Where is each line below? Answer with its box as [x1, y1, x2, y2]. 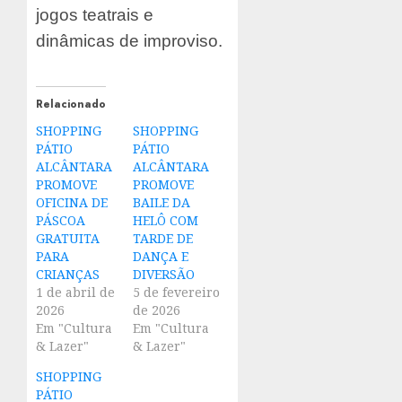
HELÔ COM [132, 212, 198, 230]
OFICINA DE [36, 194, 108, 212]
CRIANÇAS [36, 266, 100, 284]
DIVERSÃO [132, 266, 195, 284]
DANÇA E [132, 248, 188, 266]
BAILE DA [132, 194, 190, 212]
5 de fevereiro [132, 284, 220, 301]
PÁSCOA [36, 212, 85, 230]
